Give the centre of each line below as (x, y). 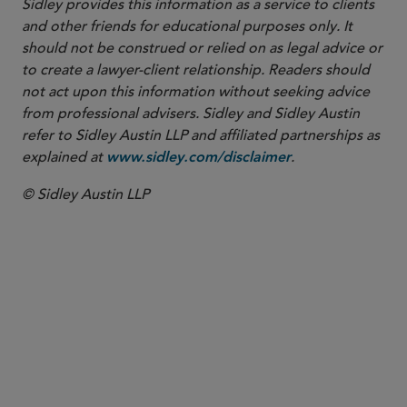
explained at (64, 157)
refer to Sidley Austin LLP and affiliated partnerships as (201, 135)
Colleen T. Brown (229, 387)
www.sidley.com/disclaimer (199, 158)
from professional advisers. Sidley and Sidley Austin (191, 114)
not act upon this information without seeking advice (196, 92)
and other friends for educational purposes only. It (187, 26)
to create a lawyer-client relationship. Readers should (196, 70)
